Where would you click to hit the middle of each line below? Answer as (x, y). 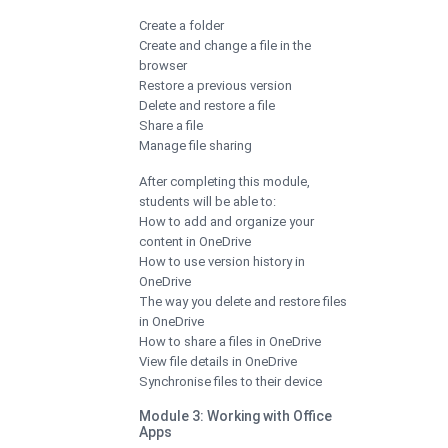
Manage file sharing (195, 145)
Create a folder (181, 25)
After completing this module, (224, 181)
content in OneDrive (195, 241)
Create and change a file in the (225, 45)
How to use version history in (222, 261)
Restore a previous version (215, 85)
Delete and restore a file (207, 105)
